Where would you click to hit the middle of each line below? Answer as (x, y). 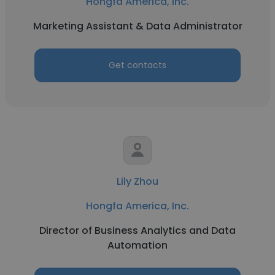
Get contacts (137, 65)
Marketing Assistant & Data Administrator (137, 26)
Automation (137, 245)
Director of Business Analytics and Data (137, 230)
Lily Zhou (137, 181)
